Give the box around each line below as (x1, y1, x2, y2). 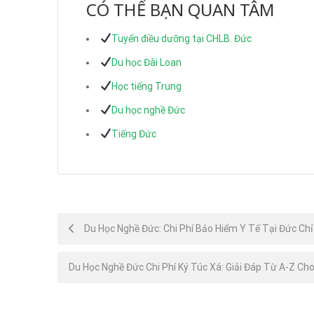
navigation (57, 247, 139, 271)
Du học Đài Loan (111, 56, 182, 68)
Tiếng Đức (111, 128, 156, 139)
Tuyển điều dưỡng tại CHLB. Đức (111, 32, 252, 44)
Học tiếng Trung (111, 80, 182, 92)
